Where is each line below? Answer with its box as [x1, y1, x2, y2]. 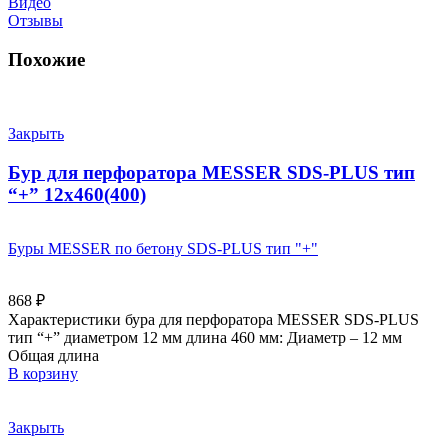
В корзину [8, 364, 78, 382]
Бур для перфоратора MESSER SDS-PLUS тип [8, 162, 415, 184]
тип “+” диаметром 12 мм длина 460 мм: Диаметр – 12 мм [8, 328, 402, 346]
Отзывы [8, 11, 63, 29]
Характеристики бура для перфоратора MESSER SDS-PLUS [8, 310, 419, 328]
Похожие [8, 48, 85, 70]
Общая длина [8, 346, 99, 364]
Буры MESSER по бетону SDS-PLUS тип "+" [8, 239, 318, 257]
